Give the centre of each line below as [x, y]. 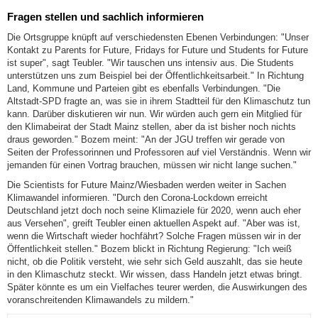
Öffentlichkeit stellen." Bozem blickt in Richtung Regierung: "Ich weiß [149, 248]
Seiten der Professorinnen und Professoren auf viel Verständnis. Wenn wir [159, 152]
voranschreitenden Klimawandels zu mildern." [100, 300]
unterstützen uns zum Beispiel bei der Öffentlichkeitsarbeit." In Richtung [155, 75]
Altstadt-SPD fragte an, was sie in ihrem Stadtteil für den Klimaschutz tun [159, 101]
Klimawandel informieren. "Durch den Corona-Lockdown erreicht [137, 197]
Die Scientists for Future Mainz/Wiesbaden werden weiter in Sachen [147, 185]
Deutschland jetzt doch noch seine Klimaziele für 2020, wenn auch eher [154, 210]
